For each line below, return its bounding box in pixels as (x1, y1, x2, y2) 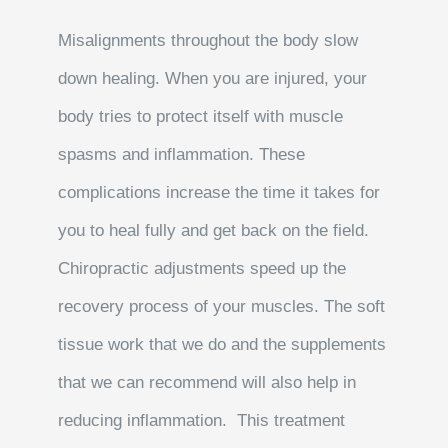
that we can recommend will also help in (58, 373, 357, 393)
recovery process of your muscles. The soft (58, 297, 386, 317)
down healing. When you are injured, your (58, 69, 368, 89)
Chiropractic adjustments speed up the (58, 259, 347, 279)
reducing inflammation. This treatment (58, 411, 346, 431)
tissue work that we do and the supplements (58, 335, 387, 355)
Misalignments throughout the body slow (58, 31, 359, 51)
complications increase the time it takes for (58, 183, 381, 203)
